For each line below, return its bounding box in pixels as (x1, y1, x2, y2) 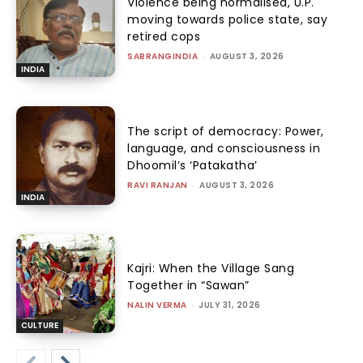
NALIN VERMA (127, 298, 187, 311)
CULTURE (21, 319, 58, 332)
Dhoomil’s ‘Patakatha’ (127, 156, 258, 173)
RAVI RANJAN (127, 178, 188, 191)
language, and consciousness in (127, 139, 321, 156)
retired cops (127, 28, 201, 45)
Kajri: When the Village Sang (127, 259, 295, 276)
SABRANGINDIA (127, 50, 199, 63)
